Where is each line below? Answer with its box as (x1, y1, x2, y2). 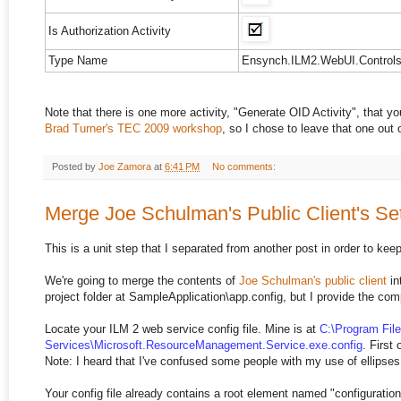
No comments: (211, 161, 278, 173)
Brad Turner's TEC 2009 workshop (45, 122, 222, 136)
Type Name (48, 54, 107, 68)
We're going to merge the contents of (45, 273, 239, 287)
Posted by (52, 161, 98, 173)
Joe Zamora (98, 161, 151, 173)
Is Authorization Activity (48, 24, 171, 38)
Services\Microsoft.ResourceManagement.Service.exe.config (45, 337, 363, 352)
